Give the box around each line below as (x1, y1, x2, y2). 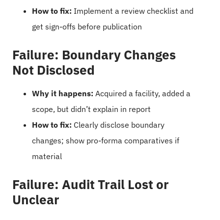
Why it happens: (32, 88, 93, 98)
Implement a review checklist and (72, 5, 193, 16)
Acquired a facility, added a (93, 88, 191, 98)
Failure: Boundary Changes (12, 46, 176, 63)
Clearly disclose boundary (72, 119, 165, 130)
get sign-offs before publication (32, 21, 142, 31)
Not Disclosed (12, 61, 95, 78)
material (32, 151, 62, 161)
